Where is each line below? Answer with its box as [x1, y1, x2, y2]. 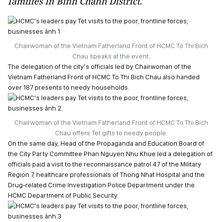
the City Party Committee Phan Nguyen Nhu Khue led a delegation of [8, 150, 213, 158]
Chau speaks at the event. [72, 52, 150, 60]
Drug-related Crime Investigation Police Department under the [8, 181, 195, 189]
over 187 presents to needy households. [8, 83, 129, 91]
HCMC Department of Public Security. [8, 191, 118, 199]
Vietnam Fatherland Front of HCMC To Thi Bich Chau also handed [8, 73, 200, 81]
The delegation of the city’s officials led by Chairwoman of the [8, 62, 191, 70]
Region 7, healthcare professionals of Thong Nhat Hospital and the [8, 170, 205, 178]
